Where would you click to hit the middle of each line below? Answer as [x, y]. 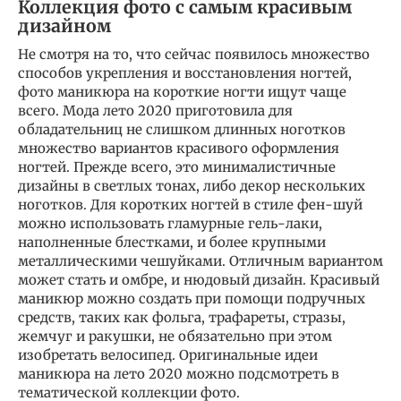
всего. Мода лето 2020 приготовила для [155, 110]
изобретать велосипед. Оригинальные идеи [168, 354]
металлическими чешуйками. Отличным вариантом [200, 260]
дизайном [64, 26]
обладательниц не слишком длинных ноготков [182, 129]
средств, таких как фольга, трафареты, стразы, [182, 317]
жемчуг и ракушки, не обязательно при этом [175, 336]
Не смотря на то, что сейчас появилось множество [194, 54]
